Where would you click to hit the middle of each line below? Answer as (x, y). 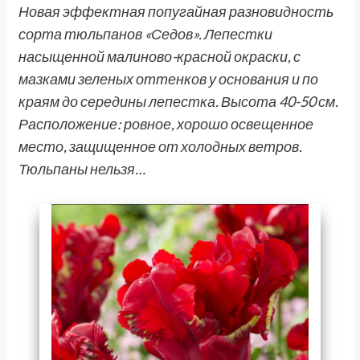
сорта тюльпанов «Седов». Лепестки (145, 34)
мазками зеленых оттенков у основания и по (168, 79)
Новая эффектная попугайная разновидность (176, 11)
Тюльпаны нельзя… (82, 169)
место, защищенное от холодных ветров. (160, 146)
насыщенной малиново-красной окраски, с (159, 56)
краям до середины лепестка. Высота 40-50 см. (178, 101)
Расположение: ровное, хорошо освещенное (166, 124)
